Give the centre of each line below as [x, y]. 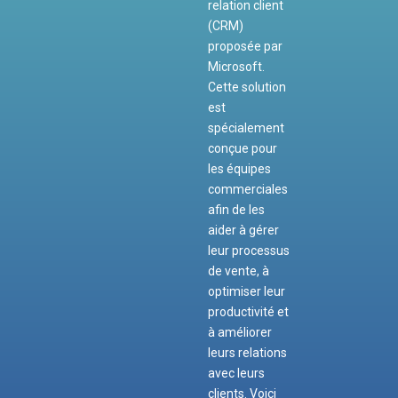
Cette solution [247, 88]
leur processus [248, 251]
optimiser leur [246, 292]
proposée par [245, 47]
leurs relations [247, 353]
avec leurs [236, 374]
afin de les [236, 210]
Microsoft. [236, 67]
